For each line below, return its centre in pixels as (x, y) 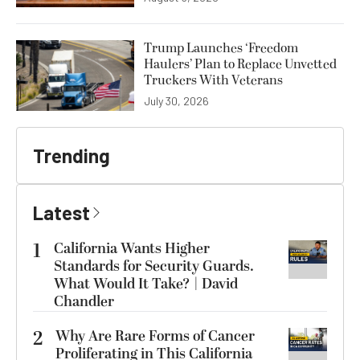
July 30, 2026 (176, 100)
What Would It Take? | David (146, 284)
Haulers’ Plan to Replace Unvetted (240, 64)
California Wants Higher (132, 249)
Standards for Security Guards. (154, 266)
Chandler (84, 302)
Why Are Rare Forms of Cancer (155, 336)
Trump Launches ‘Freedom (221, 48)
